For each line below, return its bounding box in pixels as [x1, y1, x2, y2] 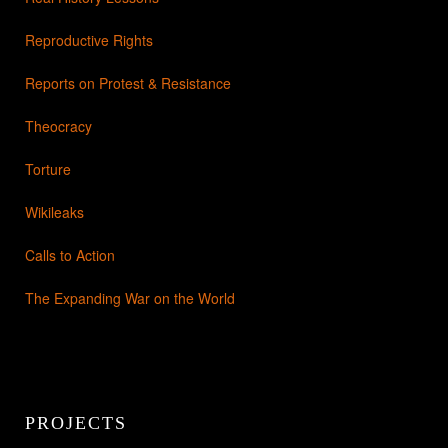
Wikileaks [25, 202, 84, 223]
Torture [25, 159, 71, 180]
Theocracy [25, 116, 92, 137]
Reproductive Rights [25, 30, 153, 51]
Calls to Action [25, 245, 115, 266]
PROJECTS [25, 413, 127, 434]
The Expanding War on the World [25, 288, 235, 309]
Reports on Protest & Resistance [25, 73, 231, 94]
